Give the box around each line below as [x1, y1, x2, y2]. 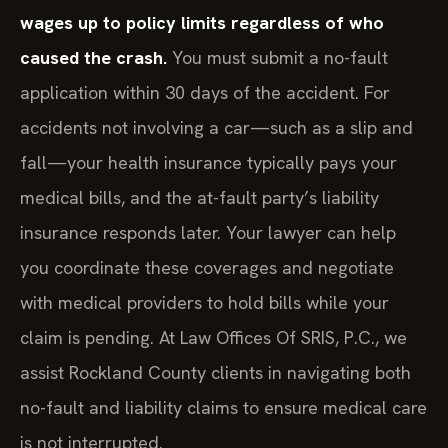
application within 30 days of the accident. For [20, 80, 390, 104]
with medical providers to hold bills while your [20, 290, 389, 314]
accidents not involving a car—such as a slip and [20, 115, 413, 139]
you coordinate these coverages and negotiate [20, 255, 394, 279]
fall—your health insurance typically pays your [20, 150, 397, 174]
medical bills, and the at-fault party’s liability [20, 185, 379, 209]
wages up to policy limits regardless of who [20, 10, 384, 34]
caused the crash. [20, 45, 167, 69]
